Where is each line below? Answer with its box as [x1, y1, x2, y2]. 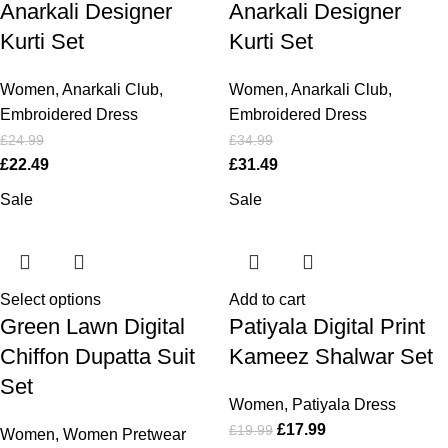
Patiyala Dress [292, 396, 396, 413]
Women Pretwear [63, 426, 186, 443]
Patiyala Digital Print [229, 314, 425, 339]
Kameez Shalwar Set [229, 344, 433, 369]
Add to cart [229, 291, 305, 308]
